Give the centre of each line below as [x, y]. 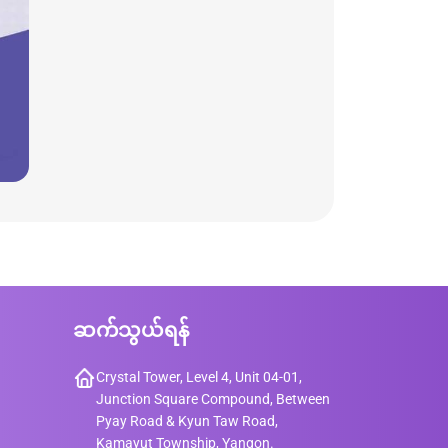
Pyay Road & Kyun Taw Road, [187, 420]
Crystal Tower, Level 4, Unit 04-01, [199, 376]
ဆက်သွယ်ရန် [131, 329]
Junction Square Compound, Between [213, 398]
